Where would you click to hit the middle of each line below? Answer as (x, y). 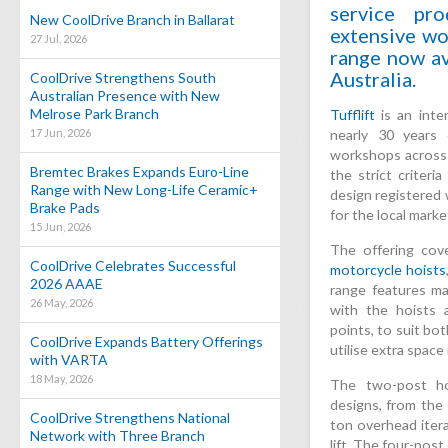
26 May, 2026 (61, 302)
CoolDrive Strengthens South (123, 77)
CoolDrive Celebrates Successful (133, 265)
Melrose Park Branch (94, 113)
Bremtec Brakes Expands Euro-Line (139, 171)
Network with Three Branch (117, 435)
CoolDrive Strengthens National (130, 417)
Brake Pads (65, 207)
